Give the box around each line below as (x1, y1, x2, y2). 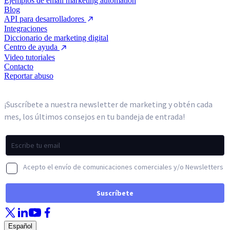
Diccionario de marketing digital (4, 33, 108, 43)
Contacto (4, 62, 33, 71)
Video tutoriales (4, 52, 55, 62)
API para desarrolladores (4, 14, 86, 24)
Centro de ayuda (4, 43, 60, 52)
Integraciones (4, 24, 47, 33)
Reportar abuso (4, 71, 53, 80)
